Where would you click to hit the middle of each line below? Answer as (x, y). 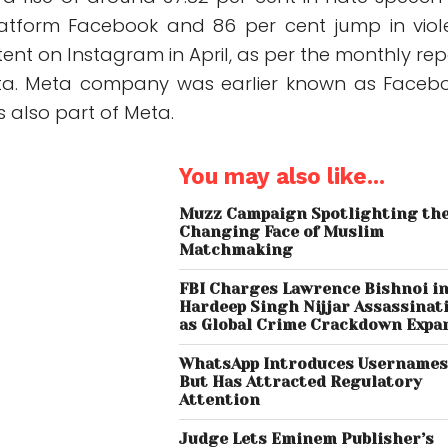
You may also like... (282, 176)
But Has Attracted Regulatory (301, 382)
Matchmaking (236, 250)
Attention (220, 400)
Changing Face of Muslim (282, 232)
